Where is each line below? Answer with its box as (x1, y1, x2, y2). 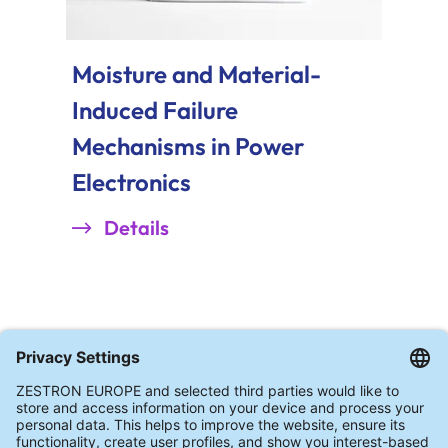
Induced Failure (72, 95, 239, 126)
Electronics (72, 167, 192, 198)
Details (104, 215, 170, 241)
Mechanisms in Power (72, 131, 305, 162)
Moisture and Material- (72, 59, 322, 90)
